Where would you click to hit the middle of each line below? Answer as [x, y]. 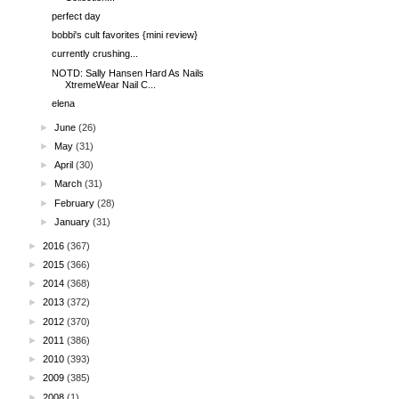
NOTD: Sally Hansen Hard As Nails [128, 73]
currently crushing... [95, 54]
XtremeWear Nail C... [111, 84]
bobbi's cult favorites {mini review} [125, 35]
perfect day [77, 16]
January [73, 221]
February [75, 203]
